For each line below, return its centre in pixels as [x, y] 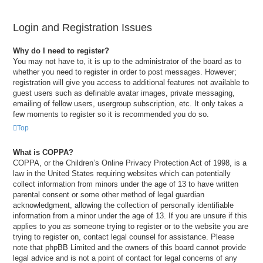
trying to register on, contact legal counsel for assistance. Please [124, 237]
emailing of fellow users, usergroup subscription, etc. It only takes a [128, 104]
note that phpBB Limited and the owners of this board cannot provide [129, 248]
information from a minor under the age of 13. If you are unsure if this [130, 216]
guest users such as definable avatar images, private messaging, [124, 93]
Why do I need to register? [61, 51]
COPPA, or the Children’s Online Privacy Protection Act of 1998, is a [130, 163]
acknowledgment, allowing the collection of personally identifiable [123, 205]
